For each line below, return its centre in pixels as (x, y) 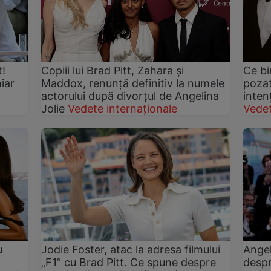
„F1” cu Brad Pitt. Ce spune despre (129, 263)
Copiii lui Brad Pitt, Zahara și (113, 70)
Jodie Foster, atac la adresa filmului (131, 250)
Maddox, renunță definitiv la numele (133, 83)
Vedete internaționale (123, 108)
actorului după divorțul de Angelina (130, 96)
